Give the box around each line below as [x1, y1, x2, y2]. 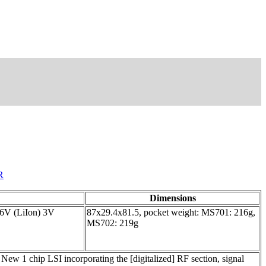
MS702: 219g [87, 217, 138, 228]
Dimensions [149, 192, 196, 203]
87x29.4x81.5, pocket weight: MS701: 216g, [87, 207, 255, 217]
